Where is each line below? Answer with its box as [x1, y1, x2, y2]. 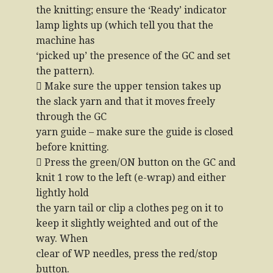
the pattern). [36, 65, 94, 77]
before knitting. [36, 141, 109, 153]
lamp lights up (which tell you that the [36, 19, 213, 31]
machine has [36, 35, 94, 46]
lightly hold [36, 187, 89, 199]
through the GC [36, 111, 107, 122]
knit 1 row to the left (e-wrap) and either [36, 172, 226, 183]
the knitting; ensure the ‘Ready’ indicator [36, 4, 227, 16]
